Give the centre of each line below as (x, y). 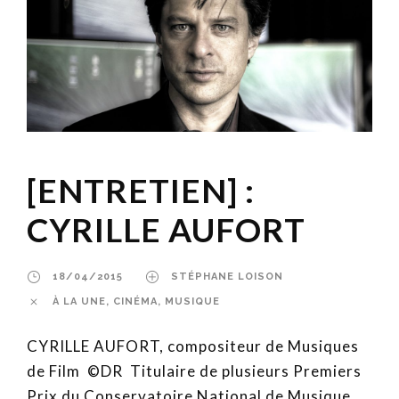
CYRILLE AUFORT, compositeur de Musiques (193, 346)
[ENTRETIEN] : (141, 191)
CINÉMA (135, 302)
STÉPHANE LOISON (227, 277)
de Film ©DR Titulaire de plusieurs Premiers (194, 371)
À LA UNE (79, 302)
